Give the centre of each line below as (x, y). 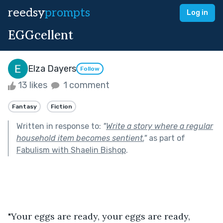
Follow (90, 69)
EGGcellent (41, 35)
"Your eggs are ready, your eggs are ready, (100, 216)
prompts (67, 13)
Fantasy (24, 106)
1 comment (85, 85)
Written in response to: (60, 126)
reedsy (26, 13)
